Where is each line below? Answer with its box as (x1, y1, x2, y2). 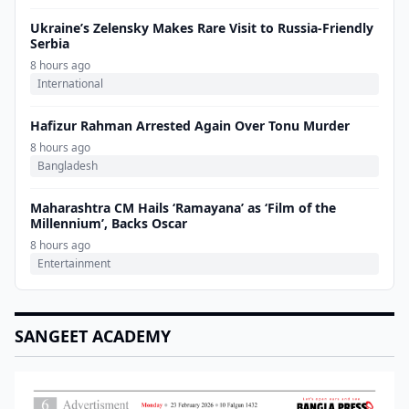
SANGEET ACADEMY (15, 325, 171, 347)
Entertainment (37, 256, 110, 271)
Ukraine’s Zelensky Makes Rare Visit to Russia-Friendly (30, 19, 373, 37)
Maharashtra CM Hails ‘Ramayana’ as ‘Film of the (30, 199, 336, 216)
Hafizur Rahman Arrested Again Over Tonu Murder (30, 117, 350, 134)
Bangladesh (37, 158, 98, 173)
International (37, 76, 103, 91)
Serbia (30, 35, 69, 52)
